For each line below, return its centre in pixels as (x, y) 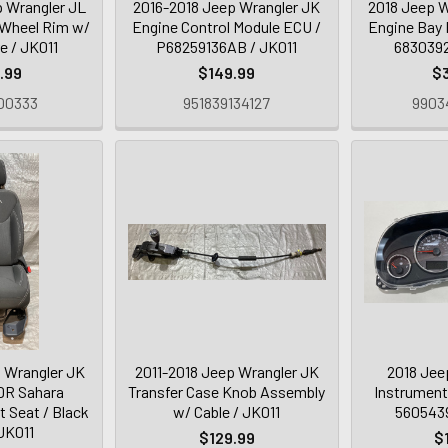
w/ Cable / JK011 (227, 412)
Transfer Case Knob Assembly (227, 392)
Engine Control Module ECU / (227, 27)
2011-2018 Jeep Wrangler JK (226, 372)
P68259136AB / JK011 (227, 47)
